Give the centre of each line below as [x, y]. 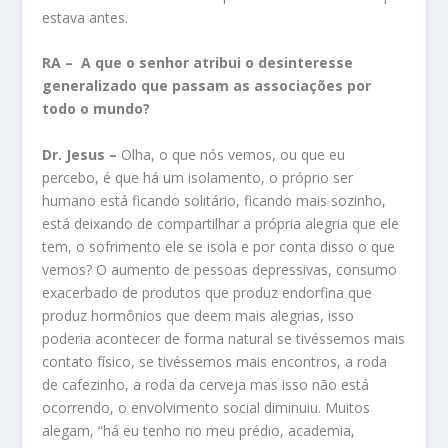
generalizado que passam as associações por [207, 86]
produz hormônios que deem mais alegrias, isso [198, 315]
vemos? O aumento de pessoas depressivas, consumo [220, 269]
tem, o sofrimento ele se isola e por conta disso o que [219, 246]
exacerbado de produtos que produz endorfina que [207, 292]
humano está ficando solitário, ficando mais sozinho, [214, 200]
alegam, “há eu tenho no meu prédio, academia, [199, 430]
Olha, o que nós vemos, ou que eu [231, 154]
